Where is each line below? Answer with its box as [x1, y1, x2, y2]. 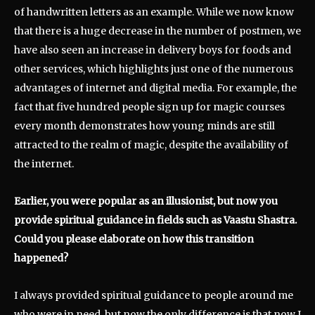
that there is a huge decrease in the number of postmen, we [14, 25, 301, 38]
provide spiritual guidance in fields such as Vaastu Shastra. [14, 214, 297, 227]
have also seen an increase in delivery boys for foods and [14, 44, 291, 57]
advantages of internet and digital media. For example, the [14, 82, 297, 95]
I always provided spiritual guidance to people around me [14, 289, 293, 302]
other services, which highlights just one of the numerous [14, 63, 293, 76]
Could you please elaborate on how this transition [14, 233, 254, 246]
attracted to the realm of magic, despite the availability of [14, 139, 288, 152]
